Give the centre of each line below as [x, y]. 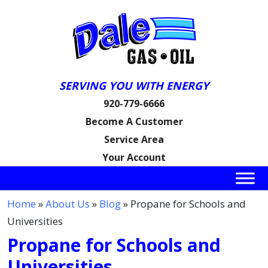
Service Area [134, 139]
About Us [68, 204]
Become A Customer [134, 121]
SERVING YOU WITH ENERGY [134, 86]
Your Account [134, 157]
